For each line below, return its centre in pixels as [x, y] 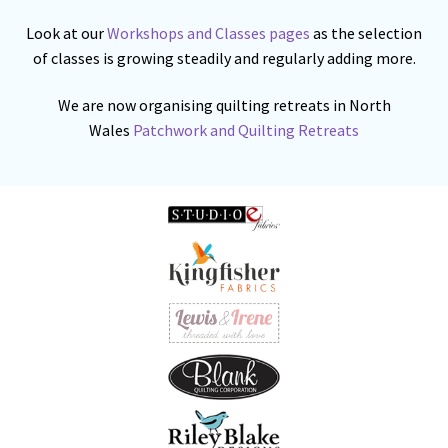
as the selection [367, 32]
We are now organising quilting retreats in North [224, 105]
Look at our [65, 32]
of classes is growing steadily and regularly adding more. [224, 57]
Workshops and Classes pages [208, 32]
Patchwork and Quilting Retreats [246, 130]
